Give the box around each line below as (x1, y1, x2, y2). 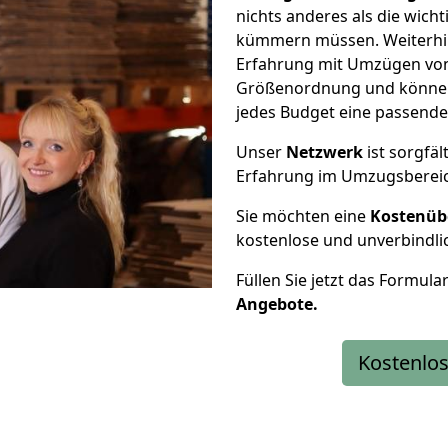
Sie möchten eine (236, 205, 370, 227)
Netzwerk (286, 141, 363, 163)
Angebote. (236, 293, 318, 315)
